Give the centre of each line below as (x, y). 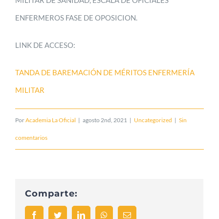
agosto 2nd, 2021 (105, 120)
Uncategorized (153, 120)
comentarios (32, 137)
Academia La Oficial (51, 120)
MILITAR (30, 90)
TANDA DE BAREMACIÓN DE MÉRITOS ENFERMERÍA (105, 72)
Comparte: (52, 193)
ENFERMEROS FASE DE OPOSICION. (77, 17)
